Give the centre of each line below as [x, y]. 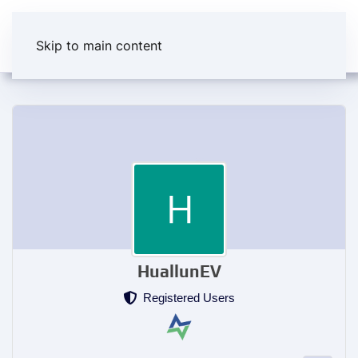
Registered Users [186, 298]
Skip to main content [99, 46]
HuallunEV [179, 271]
